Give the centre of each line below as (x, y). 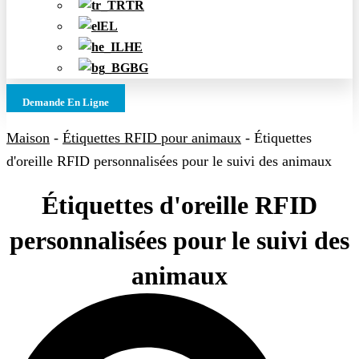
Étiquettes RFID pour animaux (152, 138)
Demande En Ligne (66, 103)
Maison (28, 138)
